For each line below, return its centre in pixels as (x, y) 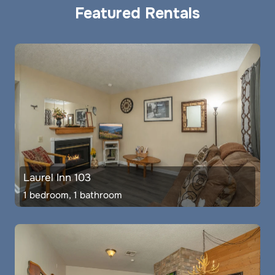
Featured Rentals (137, 13)
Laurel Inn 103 (57, 178)
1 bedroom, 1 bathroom (73, 196)
